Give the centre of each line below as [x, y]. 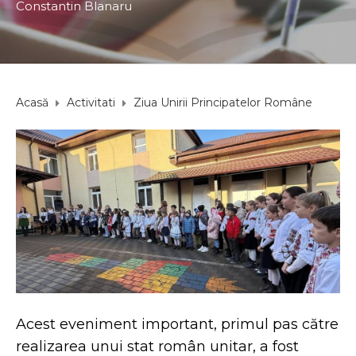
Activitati [91, 103]
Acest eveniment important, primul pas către [177, 325]
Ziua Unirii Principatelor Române [223, 103]
